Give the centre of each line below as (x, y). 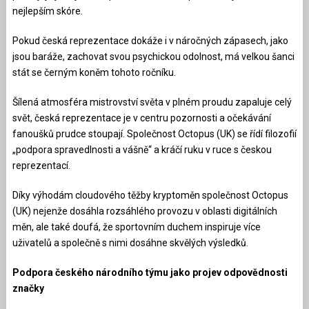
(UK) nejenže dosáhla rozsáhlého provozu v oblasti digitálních (144, 211)
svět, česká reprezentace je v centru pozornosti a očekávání (141, 118)
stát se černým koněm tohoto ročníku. (94, 72)
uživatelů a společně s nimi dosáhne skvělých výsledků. (130, 242)
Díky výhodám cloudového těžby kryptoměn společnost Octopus (150, 195)
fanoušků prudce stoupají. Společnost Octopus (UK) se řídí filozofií (154, 133)
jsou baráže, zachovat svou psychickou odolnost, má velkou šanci (153, 56)
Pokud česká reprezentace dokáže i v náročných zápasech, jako (150, 40)
